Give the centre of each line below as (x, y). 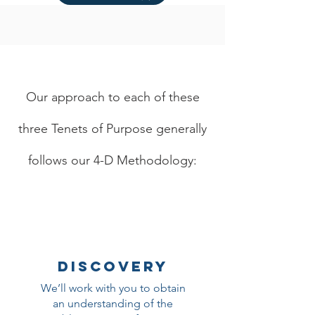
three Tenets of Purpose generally (112, 129)
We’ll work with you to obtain (113, 288)
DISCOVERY (112, 266)
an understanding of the (113, 303)
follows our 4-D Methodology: (112, 160)
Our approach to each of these (112, 97)
